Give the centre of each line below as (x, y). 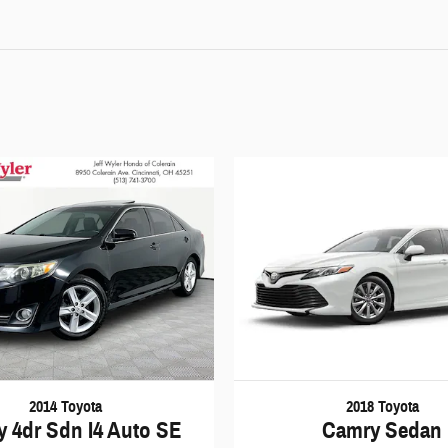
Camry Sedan (382, 430)
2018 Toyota (382, 407)
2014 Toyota (65, 407)
